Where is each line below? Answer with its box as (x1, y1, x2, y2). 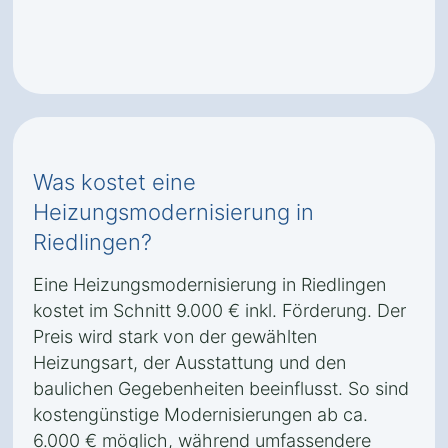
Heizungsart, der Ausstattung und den (33, 352, 346, 373)
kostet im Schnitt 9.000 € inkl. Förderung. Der (33, 300, 406, 321)
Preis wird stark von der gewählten (33, 326, 317, 347)
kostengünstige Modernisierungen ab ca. (33, 404, 368, 425)
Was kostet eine (33, 169, 196, 195)
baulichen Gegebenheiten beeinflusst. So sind (33, 378, 409, 399)
